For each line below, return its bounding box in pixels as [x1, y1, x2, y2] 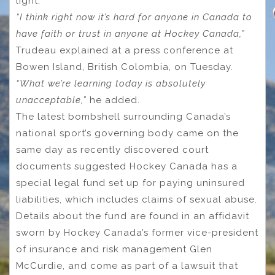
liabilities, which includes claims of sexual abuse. [16, 194, 257, 206]
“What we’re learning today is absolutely [16, 78, 206, 90]
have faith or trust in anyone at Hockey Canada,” [16, 28, 245, 40]
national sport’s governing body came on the [16, 128, 239, 139]
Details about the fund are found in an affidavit [16, 211, 249, 222]
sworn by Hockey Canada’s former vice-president [16, 227, 258, 239]
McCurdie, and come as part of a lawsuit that [16, 260, 238, 272]
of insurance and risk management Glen [16, 244, 212, 255]
